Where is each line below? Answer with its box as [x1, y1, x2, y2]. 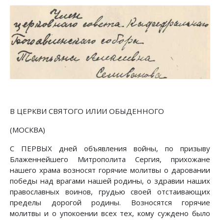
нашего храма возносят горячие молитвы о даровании [10, 165, 210, 175]
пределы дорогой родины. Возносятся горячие [10, 197, 210, 208]
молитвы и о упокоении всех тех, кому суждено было [10, 208, 210, 219]
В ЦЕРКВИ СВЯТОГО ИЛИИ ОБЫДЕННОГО [10, 106, 164, 116]
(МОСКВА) [10, 125, 45, 135]
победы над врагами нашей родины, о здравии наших [10, 176, 210, 186]
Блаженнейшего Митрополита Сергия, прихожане [10, 154, 210, 165]
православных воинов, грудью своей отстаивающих [10, 187, 210, 197]
